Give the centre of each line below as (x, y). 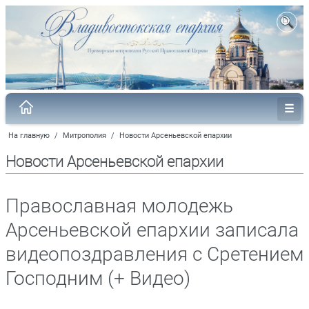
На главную (29, 135)
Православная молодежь (119, 206)
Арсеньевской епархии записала (152, 230)
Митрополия (84, 135)
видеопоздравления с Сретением (154, 254)
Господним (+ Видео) (98, 278)
